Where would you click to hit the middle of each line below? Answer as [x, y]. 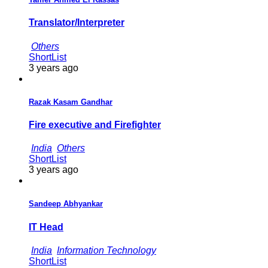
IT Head [46, 227]
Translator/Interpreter [77, 23]
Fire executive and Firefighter [95, 124]
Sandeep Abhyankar [66, 204]
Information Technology [106, 250]
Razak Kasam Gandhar [71, 102]
